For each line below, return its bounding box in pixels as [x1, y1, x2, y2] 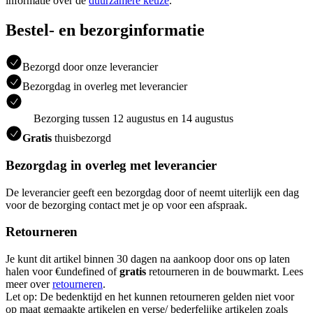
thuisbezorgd [52, 132, 111, 145]
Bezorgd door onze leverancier [22, 61, 158, 73]
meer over [6, 278, 52, 291]
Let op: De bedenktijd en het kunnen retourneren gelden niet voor [6, 291, 294, 303]
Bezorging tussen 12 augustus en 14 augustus [34, 112, 233, 125]
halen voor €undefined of [6, 265, 119, 278]
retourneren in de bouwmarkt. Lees [146, 265, 303, 278]
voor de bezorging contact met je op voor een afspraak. [6, 198, 247, 211]
